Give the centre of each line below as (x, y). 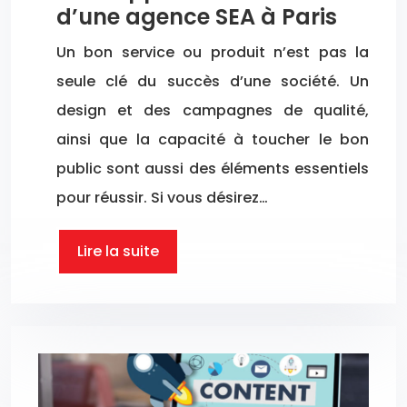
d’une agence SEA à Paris (197, 17)
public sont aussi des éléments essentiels (213, 169)
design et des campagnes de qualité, (213, 111)
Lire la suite (118, 252)
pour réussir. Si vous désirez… (162, 198)
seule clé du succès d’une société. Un (213, 82)
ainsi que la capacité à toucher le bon (213, 140)
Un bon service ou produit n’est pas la (213, 53)
